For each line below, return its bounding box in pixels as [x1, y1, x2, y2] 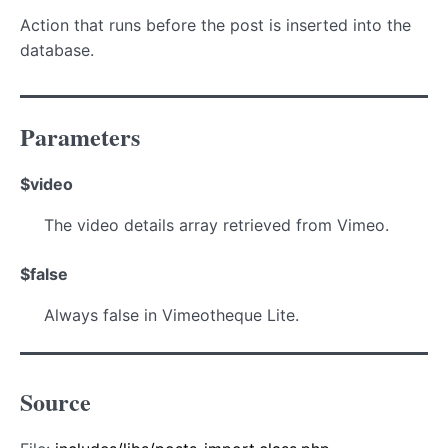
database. [20, 40, 94, 60]
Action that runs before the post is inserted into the [20, 15, 411, 35]
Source [20, 383, 91, 419]
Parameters [20, 118, 140, 154]
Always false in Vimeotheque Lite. [44, 304, 299, 325]
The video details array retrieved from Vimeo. [44, 214, 389, 235]
